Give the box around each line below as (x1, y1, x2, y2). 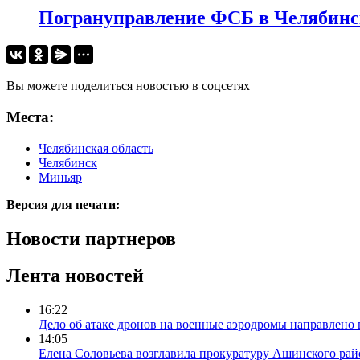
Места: (6, 108, 54, 125)
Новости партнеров (6, 227, 176, 249)
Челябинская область (39, 141, 153, 155)
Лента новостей (6, 265, 144, 287)
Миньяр (39, 170, 82, 184)
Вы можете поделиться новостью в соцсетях (6, 79, 250, 93)
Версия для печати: (6, 197, 120, 211)
